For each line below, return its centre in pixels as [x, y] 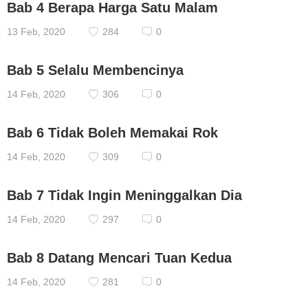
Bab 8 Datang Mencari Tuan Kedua [119, 258]
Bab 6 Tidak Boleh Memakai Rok [112, 133]
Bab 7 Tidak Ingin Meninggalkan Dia [124, 195]
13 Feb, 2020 [36, 32]
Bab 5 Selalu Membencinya [95, 70]
